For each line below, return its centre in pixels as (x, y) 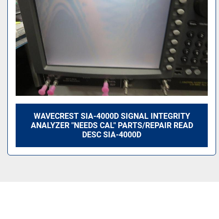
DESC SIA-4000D (112, 135)
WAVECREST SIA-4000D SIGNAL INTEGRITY (112, 116)
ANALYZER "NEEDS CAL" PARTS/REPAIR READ (112, 125)
